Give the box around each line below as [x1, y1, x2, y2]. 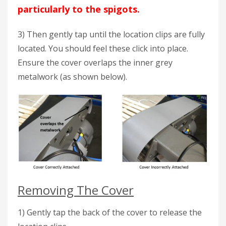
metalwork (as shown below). [18, 71, 127, 82]
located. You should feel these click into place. [18, 43, 188, 54]
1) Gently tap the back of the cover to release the [18, 206, 202, 218]
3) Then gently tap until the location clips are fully [18, 29, 205, 40]
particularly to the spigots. [18, 3, 140, 15]
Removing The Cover [18, 181, 134, 198]
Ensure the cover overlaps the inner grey [18, 57, 173, 68]
